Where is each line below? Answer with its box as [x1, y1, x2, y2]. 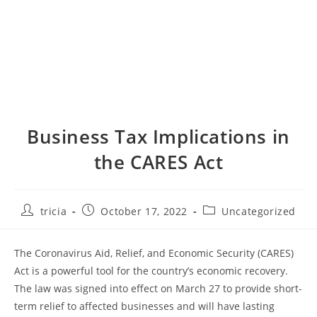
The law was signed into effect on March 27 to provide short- [14, 281, 302, 295]
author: [20, 216, 59, 230]
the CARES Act [93, 149, 224, 175]
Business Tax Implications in [27, 123, 290, 149]
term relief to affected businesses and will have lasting [14, 299, 275, 313]
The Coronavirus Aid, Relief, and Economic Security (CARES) [14, 246, 294, 260]
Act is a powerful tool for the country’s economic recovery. [14, 263, 288, 277]
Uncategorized [221, 204, 296, 218]
